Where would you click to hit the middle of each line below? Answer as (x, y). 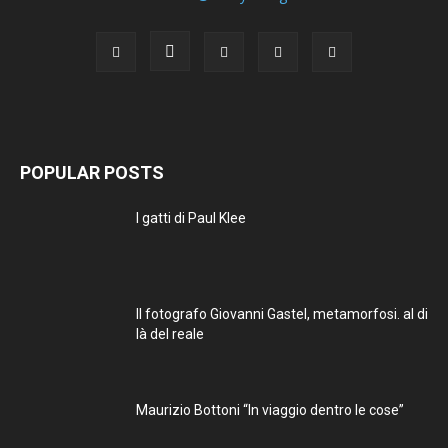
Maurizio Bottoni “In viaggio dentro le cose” (270, 410)
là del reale (170, 334)
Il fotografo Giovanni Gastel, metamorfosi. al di (282, 314)
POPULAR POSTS (92, 173)
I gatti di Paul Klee (191, 218)
